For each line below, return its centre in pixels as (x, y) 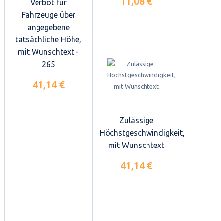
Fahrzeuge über (48, 15)
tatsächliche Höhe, (48, 40)
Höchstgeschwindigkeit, (142, 132)
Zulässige (136, 120)
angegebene (48, 27)
